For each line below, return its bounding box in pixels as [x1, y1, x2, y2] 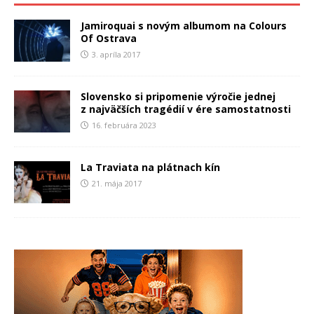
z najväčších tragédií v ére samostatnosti [81, 102, 291, 116]
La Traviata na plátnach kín [81, 160, 220, 174]
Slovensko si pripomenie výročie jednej [81, 89, 275, 103]
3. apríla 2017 [92, 48, 140, 60]
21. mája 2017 [92, 177, 142, 189]
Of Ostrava [81, 31, 137, 45]
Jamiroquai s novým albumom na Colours [81, 18, 287, 32]
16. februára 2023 [92, 119, 156, 130]
